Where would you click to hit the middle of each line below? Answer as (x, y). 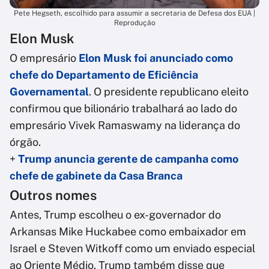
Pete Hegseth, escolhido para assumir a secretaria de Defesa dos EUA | (134, 13)
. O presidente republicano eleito (169, 91)
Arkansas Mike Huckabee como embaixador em (128, 231)
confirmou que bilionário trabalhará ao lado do (123, 108)
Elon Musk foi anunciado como (155, 58)
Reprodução (134, 23)
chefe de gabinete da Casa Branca (96, 175)
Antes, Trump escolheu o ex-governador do (115, 214)
